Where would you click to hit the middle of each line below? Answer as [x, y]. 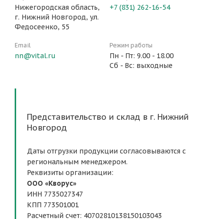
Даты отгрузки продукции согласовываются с [106, 151]
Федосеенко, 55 [42, 27]
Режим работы [131, 45]
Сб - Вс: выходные [141, 66]
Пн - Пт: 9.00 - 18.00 [142, 56]
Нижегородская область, [57, 7]
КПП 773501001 [54, 205]
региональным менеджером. [77, 162]
